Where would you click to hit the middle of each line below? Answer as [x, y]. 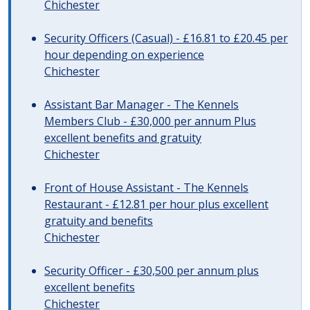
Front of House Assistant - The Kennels [146, 188]
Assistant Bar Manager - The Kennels [142, 104]
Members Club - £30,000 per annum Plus [150, 121]
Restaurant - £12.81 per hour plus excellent [156, 204]
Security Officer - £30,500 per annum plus [152, 271]
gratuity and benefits [99, 221]
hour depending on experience [124, 55]
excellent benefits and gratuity [123, 138]
